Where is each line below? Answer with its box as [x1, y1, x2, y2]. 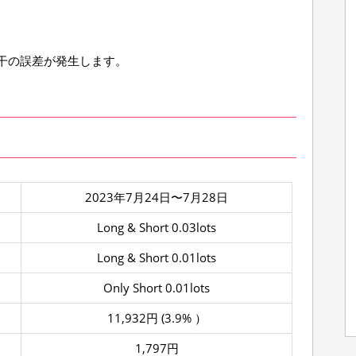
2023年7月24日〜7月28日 [85, 189, 228, 205]
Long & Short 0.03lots [97, 219, 216, 235]
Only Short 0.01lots [103, 280, 210, 296]
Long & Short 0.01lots [97, 250, 216, 265]
